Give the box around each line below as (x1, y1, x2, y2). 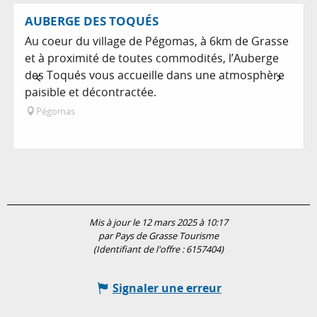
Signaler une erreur (113, 280, 221, 296)
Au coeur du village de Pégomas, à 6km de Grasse (25, 33, 289, 50)
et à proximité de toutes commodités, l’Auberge (25, 50, 279, 67)
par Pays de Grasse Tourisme (98, 230, 219, 243)
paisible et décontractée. (25, 84, 156, 100)
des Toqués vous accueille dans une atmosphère (25, 67, 284, 83)
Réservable (250, 11, 296, 23)
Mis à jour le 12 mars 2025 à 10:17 (89, 217, 228, 229)
